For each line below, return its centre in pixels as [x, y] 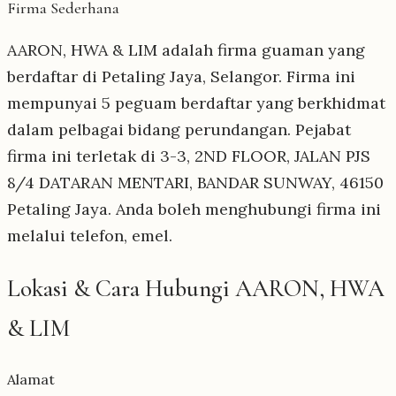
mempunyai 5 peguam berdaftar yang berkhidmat [196, 103]
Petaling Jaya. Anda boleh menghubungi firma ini [194, 209]
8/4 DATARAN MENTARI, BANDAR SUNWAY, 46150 [195, 182]
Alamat [31, 380]
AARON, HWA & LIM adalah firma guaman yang [186, 49]
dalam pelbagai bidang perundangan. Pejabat [179, 129]
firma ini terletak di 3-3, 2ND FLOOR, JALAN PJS [189, 156]
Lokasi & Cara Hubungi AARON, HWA [196, 289]
